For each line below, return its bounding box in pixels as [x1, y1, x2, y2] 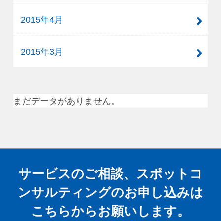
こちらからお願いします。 [31, 204, 190, 218]
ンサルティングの [18, 185, 124, 199]
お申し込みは [124, 185, 203, 199]
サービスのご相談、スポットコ [18, 166, 203, 181]
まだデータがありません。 [13, 96, 120, 107]
